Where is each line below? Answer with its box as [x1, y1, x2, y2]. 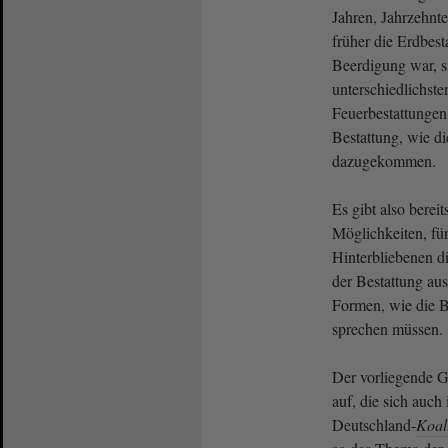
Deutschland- [332, 413, 416, 435]
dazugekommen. [332, 149, 436, 171]
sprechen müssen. [332, 317, 443, 339]
